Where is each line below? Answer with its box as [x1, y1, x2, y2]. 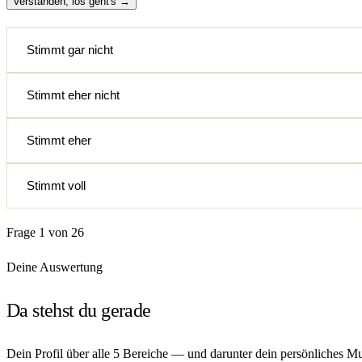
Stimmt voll [27, 179, 86, 193]
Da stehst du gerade [6, 300, 151, 322]
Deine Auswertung [6, 260, 103, 275]
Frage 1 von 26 [6, 225, 84, 240]
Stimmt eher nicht [27, 88, 120, 103]
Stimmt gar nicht [27, 43, 113, 57]
